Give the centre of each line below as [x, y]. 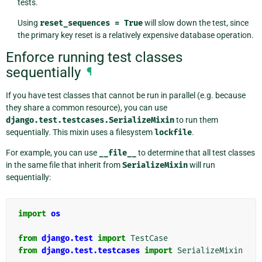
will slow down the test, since [195, 23]
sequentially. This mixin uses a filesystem [80, 132]
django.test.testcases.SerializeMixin [90, 120]
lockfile [173, 133]
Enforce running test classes [94, 58]
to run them [196, 120]
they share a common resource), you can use [87, 108]
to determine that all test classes [196, 153]
